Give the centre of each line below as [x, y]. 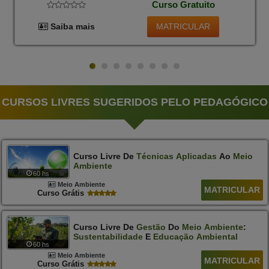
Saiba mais [71, 27]
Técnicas [155, 156]
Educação [173, 237]
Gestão [151, 227]
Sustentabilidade [108, 237]
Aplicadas [196, 156]
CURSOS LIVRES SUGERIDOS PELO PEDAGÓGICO [134, 102]
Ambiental [217, 237]
